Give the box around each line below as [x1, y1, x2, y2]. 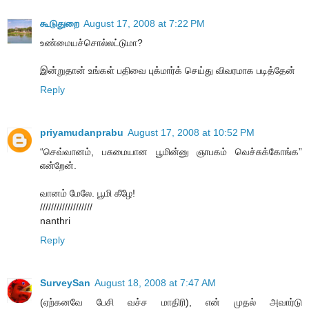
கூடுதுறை [40, 18, 79, 30]
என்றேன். [40, 160, 77, 172]
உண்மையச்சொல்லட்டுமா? [40, 37, 143, 49]
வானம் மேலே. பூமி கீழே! [40, 188, 135, 199]
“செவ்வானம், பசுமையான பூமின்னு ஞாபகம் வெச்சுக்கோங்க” [40, 146, 302, 158]
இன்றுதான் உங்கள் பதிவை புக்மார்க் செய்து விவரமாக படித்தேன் [40, 65, 295, 77]
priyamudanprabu [40, 127, 123, 139]
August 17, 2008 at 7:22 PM [83, 18, 205, 30]
